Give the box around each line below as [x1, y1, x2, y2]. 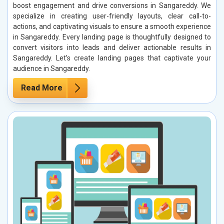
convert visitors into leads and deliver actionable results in [13, 43, 211, 51]
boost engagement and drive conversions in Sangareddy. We [13, 1, 211, 9]
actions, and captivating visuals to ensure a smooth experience [13, 22, 211, 30]
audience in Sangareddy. [13, 64, 90, 72]
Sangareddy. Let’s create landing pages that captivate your [13, 53, 211, 62]
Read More [21, 82, 62, 92]
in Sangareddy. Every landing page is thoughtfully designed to [13, 32, 211, 41]
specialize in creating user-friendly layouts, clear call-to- [13, 11, 211, 20]
